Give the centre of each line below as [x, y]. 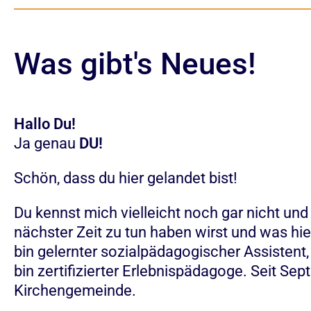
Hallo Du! [45, 124]
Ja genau [47, 143]
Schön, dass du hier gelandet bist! [126, 178]
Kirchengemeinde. [75, 291]
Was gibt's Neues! [135, 64]
